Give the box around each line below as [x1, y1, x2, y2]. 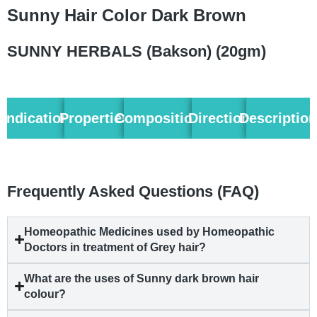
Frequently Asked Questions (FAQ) [7, 182, 259, 200]
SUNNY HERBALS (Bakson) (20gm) [7, 42, 266, 60]
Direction [188, 110, 250, 126]
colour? [24, 287, 67, 300]
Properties [59, 110, 129, 126]
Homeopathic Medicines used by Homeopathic [24, 225, 275, 238]
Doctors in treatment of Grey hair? [24, 241, 207, 253]
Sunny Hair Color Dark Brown [7, 5, 246, 25]
